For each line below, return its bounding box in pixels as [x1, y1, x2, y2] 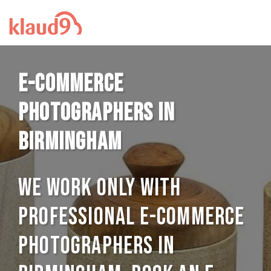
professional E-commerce [18, 203, 245, 232]
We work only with [18, 174, 181, 203]
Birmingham [18, 128, 122, 157]
